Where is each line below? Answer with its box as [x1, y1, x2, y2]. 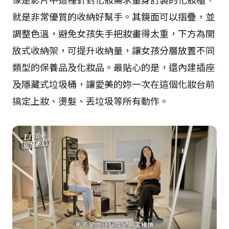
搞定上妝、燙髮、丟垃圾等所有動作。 [12, 94, 169, 107]
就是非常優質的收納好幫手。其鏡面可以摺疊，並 [12, 10, 215, 23]
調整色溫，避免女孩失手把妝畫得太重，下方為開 [12, 27, 215, 40]
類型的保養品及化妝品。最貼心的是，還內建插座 [12, 60, 215, 74]
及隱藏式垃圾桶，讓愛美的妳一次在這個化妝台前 [12, 77, 215, 90]
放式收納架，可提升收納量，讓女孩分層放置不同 [12, 43, 215, 57]
